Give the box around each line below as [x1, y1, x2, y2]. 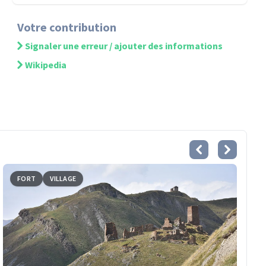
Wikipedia [25, 59, 67, 71]
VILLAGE [50, 174, 77, 183]
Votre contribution [17, 20, 117, 34]
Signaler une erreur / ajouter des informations [25, 40, 223, 52]
